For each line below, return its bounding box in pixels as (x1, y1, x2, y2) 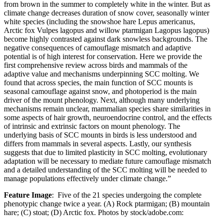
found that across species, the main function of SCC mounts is (4, 78, 193, 87)
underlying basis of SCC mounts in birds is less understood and (4, 130, 197, 139)
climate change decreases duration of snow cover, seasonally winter (4, 8, 209, 17)
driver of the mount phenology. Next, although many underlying (4, 95, 200, 104)
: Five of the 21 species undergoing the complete (52, 190, 201, 199)
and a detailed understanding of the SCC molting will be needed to (4, 165, 207, 174)
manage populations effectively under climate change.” (4, 174, 171, 183)
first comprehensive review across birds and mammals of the (4, 61, 187, 69)
